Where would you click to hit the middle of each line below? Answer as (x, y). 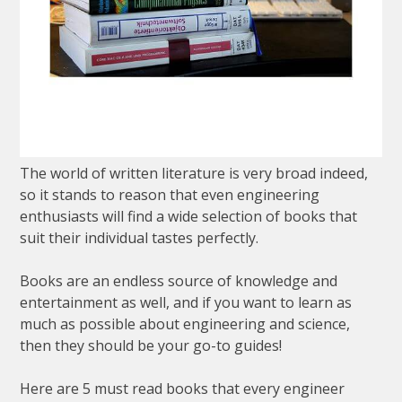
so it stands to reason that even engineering (170, 195)
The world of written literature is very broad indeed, (194, 174)
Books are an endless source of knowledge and (179, 281)
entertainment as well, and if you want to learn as (186, 303)
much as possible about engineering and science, (185, 324)
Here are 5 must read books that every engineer (183, 389)
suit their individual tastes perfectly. (140, 238)
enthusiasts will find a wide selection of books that (189, 217)
